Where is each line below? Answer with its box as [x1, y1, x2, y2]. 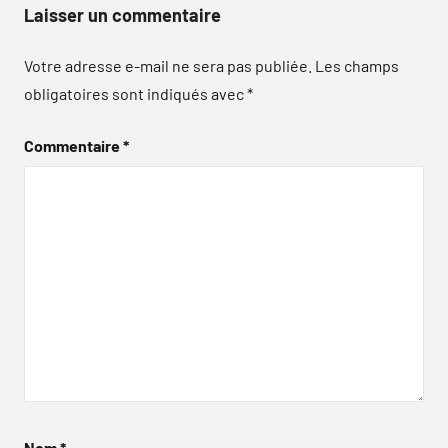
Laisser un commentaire [24, 4, 221, 26]
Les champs [315, 56, 399, 75]
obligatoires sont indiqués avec [24, 84, 247, 103]
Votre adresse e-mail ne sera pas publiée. [24, 56, 312, 75]
